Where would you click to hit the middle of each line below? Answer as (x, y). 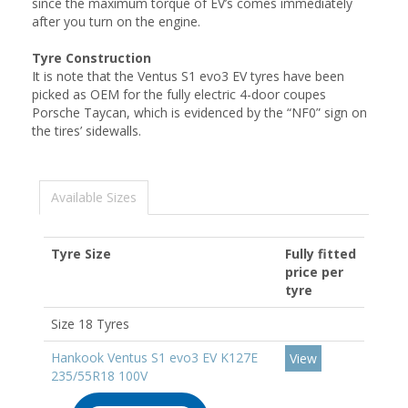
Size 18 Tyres (90, 324)
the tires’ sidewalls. (87, 131)
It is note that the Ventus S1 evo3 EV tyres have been (188, 76)
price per (314, 272)
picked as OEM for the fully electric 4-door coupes (179, 94)
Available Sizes (94, 197)
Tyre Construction (92, 58)
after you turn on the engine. (116, 21)
